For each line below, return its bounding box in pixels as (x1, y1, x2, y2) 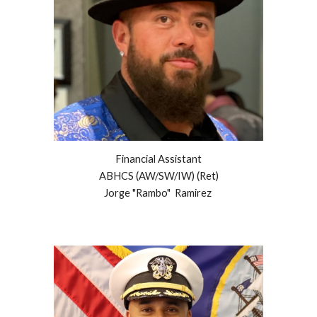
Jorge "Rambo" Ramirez (103, 186, 212, 199)
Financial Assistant (115, 152, 202, 165)
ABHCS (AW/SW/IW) (98, 169, 195, 182)
